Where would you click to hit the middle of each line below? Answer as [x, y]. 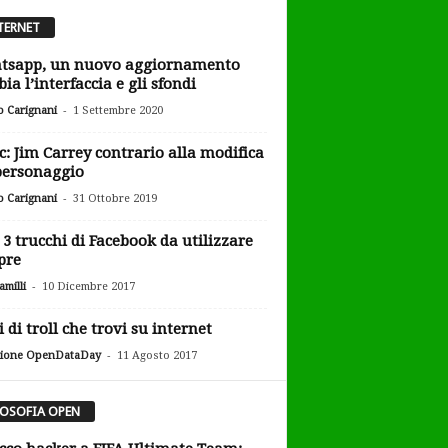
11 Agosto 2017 [156, 356]
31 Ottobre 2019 [114, 199]
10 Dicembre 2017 [88, 287]
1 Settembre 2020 [117, 111]
